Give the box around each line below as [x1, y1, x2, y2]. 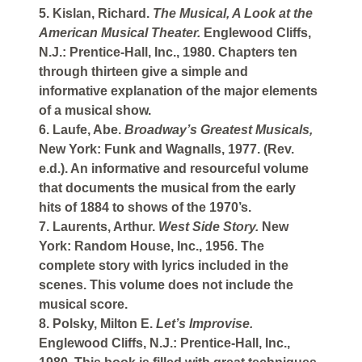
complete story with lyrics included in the [39, 259, 288, 273]
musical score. [39, 297, 128, 312]
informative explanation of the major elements [39, 84, 318, 99]
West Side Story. [158, 220, 262, 234]
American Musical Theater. [39, 26, 204, 40]
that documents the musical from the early [39, 181, 296, 196]
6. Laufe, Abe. [39, 123, 124, 137]
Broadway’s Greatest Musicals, [124, 123, 313, 137]
